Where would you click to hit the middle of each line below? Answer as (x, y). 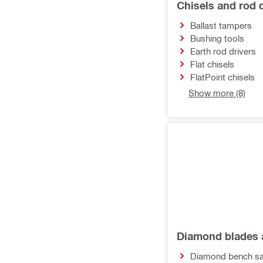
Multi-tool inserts (51, 7)
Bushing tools (217, 38)
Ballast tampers (221, 25)
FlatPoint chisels (222, 77)
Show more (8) (217, 93)
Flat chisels (212, 64)
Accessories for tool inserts (72, 26)
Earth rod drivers (223, 51)
